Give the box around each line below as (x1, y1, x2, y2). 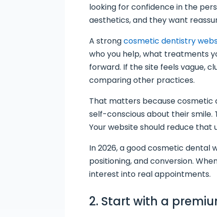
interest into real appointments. (89, 169, 211, 180)
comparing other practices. (89, 75, 195, 86)
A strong (89, 35, 124, 47)
